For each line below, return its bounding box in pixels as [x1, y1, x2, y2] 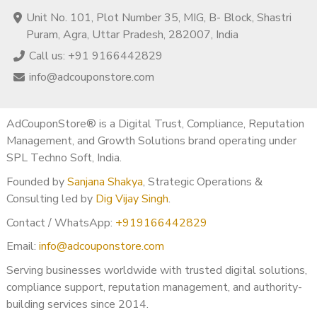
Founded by [6, 174, 67, 190]
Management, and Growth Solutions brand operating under [6, 133, 296, 149]
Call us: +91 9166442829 [28, 48, 163, 64]
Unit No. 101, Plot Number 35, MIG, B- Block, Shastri [25, 10, 292, 26]
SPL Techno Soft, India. [6, 150, 122, 166]
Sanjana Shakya [67, 174, 143, 190]
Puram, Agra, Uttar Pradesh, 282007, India [25, 27, 238, 43]
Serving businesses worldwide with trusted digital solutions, [6, 262, 307, 278]
